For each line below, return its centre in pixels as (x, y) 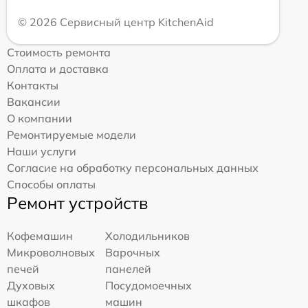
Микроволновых (51, 252)
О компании (40, 118)
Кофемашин (40, 235)
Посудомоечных (149, 285)
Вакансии (34, 101)
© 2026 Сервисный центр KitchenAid (116, 22)
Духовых (31, 285)
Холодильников (148, 235)
